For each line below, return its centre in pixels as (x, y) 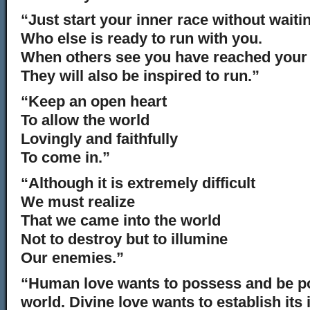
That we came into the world (121, 220)
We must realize (78, 202)
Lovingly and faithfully (99, 139)
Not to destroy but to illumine (124, 239)
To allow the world (85, 120)
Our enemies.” (72, 258)
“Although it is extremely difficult (138, 183)
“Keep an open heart (94, 101)
